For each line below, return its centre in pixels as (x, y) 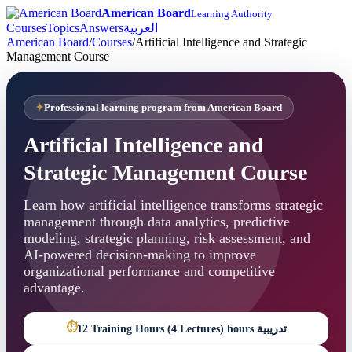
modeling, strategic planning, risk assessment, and (167, 238)
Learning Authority (232, 14)
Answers (101, 28)
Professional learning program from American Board (163, 107)
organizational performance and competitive (149, 271)
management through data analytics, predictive (157, 222)
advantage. (54, 288)
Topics (63, 28)
